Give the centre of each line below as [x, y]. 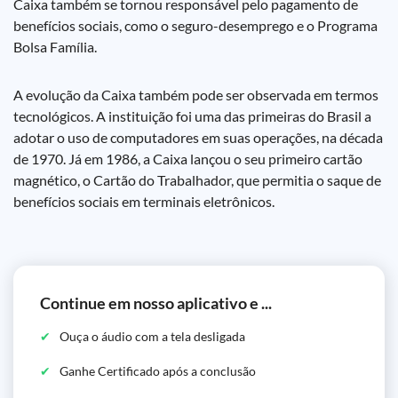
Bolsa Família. [55, 47]
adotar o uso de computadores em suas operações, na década [198, 137]
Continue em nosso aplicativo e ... [156, 303]
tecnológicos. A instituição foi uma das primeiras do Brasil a [192, 116]
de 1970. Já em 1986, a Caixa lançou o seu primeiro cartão [188, 159]
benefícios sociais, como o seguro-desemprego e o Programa [195, 25]
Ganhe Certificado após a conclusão [158, 371]
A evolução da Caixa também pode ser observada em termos [196, 95]
